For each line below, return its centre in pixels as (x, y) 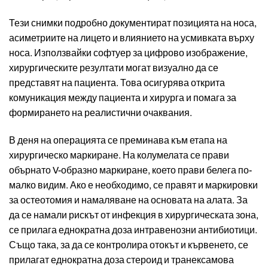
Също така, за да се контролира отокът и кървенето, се (129, 245)
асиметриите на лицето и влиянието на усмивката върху (132, 38)
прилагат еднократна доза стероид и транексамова (121, 260)
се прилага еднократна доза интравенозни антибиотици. (133, 230)
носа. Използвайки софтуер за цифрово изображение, (128, 53)
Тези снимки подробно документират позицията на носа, (133, 23)
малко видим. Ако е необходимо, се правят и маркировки (133, 185)
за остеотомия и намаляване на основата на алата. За (128, 200)
